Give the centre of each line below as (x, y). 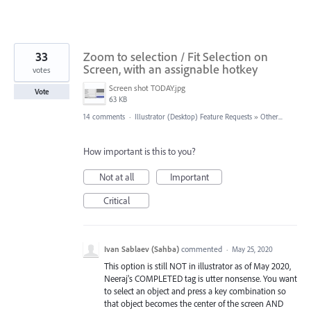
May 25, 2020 (252, 250)
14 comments (104, 117)
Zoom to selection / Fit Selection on (176, 57)
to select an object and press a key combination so (195, 291)
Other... (271, 117)
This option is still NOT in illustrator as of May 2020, (197, 266)
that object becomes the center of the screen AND (194, 304)
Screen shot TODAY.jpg (147, 88)
